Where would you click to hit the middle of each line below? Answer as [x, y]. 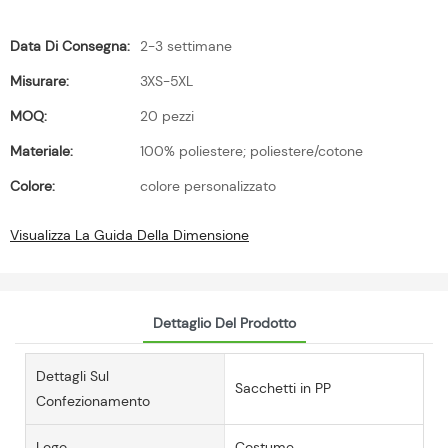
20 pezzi [167, 116]
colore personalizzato [208, 186]
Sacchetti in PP [282, 388]
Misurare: [39, 81]
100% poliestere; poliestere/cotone [251, 151]
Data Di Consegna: [70, 46]
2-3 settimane [186, 46]
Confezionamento [93, 400]
